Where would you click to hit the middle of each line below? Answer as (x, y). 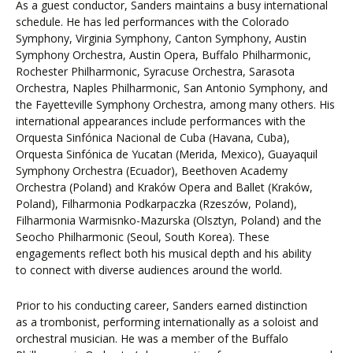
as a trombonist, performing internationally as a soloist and (167, 322)
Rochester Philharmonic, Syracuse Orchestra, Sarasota (155, 72)
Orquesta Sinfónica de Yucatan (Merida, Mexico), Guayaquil (167, 154)
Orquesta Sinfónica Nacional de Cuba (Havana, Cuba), (153, 138)
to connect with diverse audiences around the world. (149, 270)
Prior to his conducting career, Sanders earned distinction (162, 306)
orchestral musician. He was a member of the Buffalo (152, 339)
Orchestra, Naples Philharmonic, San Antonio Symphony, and (172, 88)
